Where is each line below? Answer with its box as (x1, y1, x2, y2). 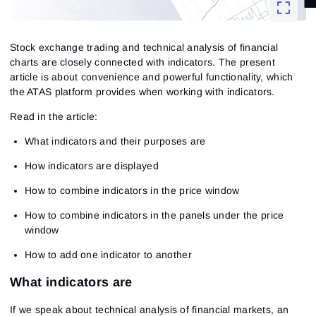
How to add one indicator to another (25, 248, 192, 260)
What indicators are (10, 274, 133, 289)
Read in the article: (10, 110, 98, 122)
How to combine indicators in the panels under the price (25, 209, 284, 221)
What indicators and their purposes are (25, 135, 206, 147)
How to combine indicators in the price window (25, 184, 240, 196)
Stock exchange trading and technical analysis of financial (10, 41, 279, 53)
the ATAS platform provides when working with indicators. (10, 85, 275, 97)
